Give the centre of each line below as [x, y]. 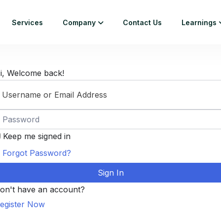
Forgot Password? [37, 153]
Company [79, 22]
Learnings [199, 22]
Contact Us [143, 22]
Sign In [110, 173]
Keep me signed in [37, 136]
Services [28, 22]
